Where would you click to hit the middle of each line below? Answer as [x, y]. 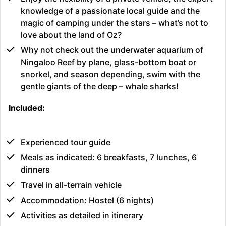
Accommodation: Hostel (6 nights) [87, 200]
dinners [35, 169]
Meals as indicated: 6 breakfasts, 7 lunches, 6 [109, 157]
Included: [27, 108]
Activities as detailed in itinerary [82, 216]
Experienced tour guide [66, 142]
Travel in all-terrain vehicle [71, 185]
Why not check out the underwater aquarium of [112, 50]
